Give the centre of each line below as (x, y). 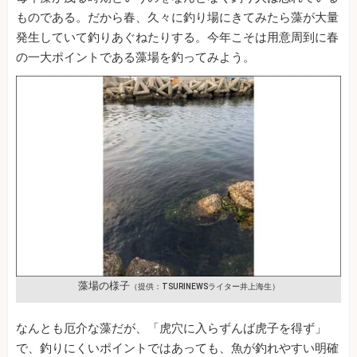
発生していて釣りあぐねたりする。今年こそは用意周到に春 (177, 38)
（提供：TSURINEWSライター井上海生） (204, 287)
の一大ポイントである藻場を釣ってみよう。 (135, 58)
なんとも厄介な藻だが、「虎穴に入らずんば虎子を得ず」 (171, 329)
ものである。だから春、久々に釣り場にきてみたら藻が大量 (177, 18)
